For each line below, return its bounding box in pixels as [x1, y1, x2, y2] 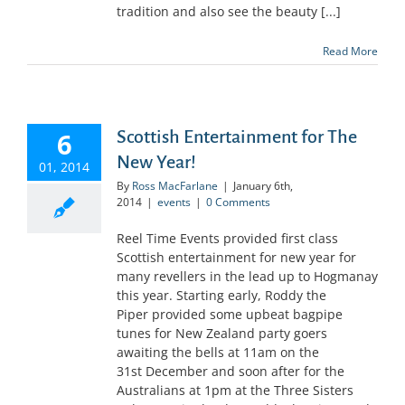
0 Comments [206, 194, 270, 211]
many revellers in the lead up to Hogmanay [117, 268, 378, 286]
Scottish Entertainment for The [117, 126, 357, 146]
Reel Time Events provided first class [117, 230, 338, 248]
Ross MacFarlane [132, 178, 218, 194]
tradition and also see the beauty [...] [117, 2, 341, 20]
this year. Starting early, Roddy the [117, 287, 326, 305]
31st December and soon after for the [117, 363, 344, 381]
